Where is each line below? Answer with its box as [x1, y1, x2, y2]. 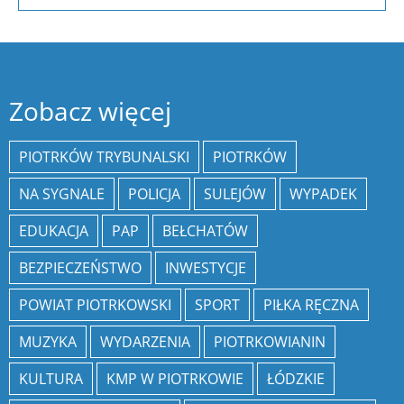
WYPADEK [289, 184, 357, 205]
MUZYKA [19, 332, 77, 353]
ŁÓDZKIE [267, 369, 325, 390]
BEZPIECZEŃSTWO [19, 258, 142, 279]
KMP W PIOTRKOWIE [106, 369, 243, 390]
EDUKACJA [19, 221, 88, 242]
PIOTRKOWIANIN [214, 332, 326, 353]
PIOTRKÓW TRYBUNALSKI [19, 147, 189, 168]
